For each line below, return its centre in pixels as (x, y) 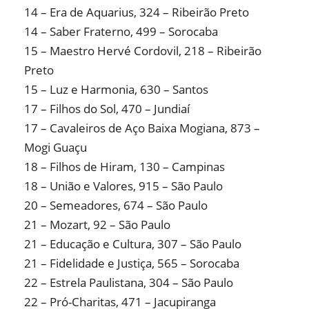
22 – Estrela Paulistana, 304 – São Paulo (129, 283)
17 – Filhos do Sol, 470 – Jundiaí (107, 109)
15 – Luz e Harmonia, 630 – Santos (116, 90)
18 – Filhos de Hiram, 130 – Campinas (124, 167)
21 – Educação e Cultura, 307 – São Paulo (133, 244)
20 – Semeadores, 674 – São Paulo (116, 206)
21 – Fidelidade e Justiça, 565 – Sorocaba (132, 263)
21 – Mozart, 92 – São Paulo (97, 225)
